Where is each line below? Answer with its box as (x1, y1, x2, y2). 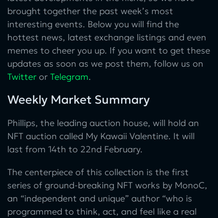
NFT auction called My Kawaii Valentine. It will (7, 130, 195, 142)
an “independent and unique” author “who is (7, 192, 192, 204)
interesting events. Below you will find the (7, 18, 179, 30)
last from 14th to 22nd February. (7, 143, 143, 155)
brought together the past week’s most (7, 5, 173, 17)
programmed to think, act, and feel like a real (7, 205, 197, 217)
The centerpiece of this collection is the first (7, 166, 189, 178)
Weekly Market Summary (7, 92, 150, 107)
